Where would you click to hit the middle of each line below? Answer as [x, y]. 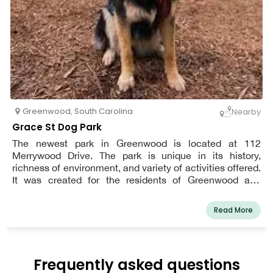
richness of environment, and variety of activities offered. [136, 168]
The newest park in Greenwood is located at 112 [136, 144]
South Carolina [104, 112]
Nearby [246, 112]
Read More [233, 210]
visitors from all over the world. [79, 192]
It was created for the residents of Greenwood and [136, 180]
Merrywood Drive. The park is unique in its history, [136, 156]
